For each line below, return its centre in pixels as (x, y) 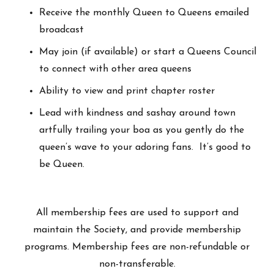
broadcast (61, 30)
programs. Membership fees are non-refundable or (137, 247)
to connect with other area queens (115, 69)
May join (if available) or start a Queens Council (148, 52)
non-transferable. (137, 264)
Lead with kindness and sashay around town (137, 113)
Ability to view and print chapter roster (127, 91)
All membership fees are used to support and (137, 213)
